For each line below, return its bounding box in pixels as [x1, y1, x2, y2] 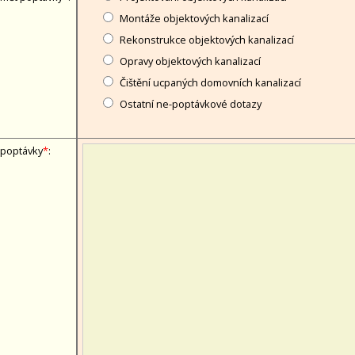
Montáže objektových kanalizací [120, 10, 269, 25]
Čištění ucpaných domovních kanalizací [120, 74, 302, 90]
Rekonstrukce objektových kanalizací [120, 32, 295, 47]
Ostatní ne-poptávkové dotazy [120, 96, 262, 111]
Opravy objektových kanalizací [120, 53, 261, 68]
